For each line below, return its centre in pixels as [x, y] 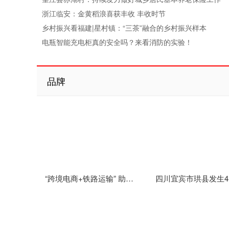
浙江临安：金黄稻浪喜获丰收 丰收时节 [104, 13]
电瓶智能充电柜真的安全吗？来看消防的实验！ [117, 42]
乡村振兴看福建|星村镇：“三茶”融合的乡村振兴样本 [124, 28]
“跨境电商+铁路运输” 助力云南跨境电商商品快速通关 [130, 178]
